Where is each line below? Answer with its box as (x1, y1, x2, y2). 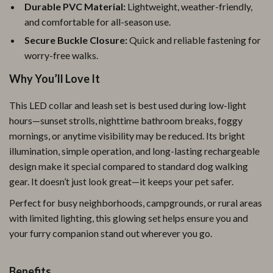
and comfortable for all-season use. (24, 16, 171, 27)
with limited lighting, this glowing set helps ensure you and (9, 212, 248, 224)
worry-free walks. (24, 49, 98, 61)
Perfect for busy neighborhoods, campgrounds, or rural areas (9, 197, 262, 208)
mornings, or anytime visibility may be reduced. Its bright (9, 130, 245, 141)
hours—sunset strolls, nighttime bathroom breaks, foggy (9, 115, 243, 126)
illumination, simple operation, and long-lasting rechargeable (9, 145, 260, 157)
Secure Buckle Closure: (24, 34, 127, 46)
